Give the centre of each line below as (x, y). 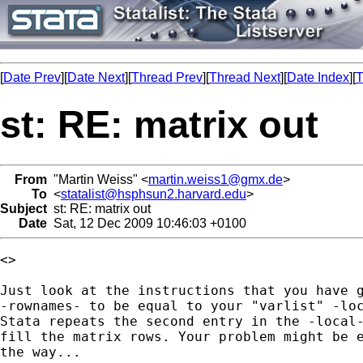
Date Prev (32, 77)
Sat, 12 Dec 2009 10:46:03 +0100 (147, 223)
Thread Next (245, 77)
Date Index (318, 77)
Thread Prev (167, 77)
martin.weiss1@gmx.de (216, 179)
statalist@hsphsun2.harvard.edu (154, 194)
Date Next (96, 77)
